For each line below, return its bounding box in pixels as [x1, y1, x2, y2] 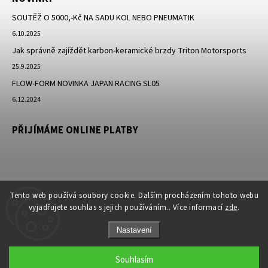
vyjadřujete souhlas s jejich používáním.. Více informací [28, 202, 226, 213]
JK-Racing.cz [99, 246, 141, 257]
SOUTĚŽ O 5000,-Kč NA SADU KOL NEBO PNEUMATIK [12, 12, 194, 25]
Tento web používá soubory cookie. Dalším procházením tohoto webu [10, 190, 258, 201]
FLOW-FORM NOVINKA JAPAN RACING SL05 [12, 78, 160, 90]
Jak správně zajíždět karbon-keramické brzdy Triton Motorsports [12, 45, 246, 57]
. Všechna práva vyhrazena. [140, 246, 224, 257]
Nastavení [116, 226, 152, 234]
